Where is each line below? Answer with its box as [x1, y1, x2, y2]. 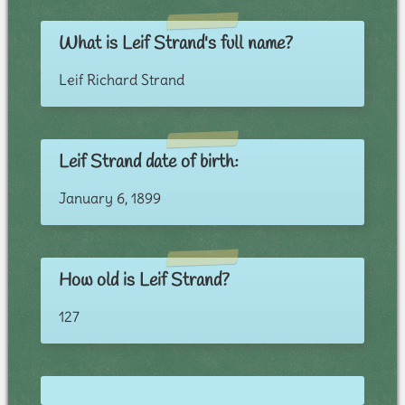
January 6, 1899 [58, 189, 161, 208]
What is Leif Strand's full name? [58, 32, 293, 57]
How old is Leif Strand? [58, 268, 230, 294]
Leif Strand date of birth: [58, 150, 239, 175]
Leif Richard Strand [58, 71, 184, 89]
